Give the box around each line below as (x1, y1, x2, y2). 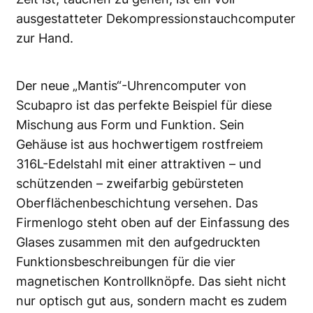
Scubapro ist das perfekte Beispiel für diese (16, 98, 272, 113)
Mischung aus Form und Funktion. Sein (16, 117, 245, 133)
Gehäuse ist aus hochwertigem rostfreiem (16, 137, 263, 152)
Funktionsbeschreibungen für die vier (16, 254, 235, 270)
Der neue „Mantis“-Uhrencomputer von (16, 78, 247, 94)
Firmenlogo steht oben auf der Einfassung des (16, 215, 289, 231)
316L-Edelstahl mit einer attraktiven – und (16, 156, 261, 172)
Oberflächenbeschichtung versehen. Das (16, 196, 258, 211)
